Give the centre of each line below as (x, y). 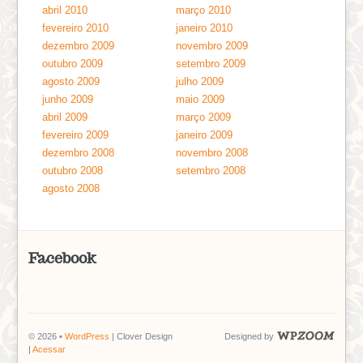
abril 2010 (65, 10)
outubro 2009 (73, 63)
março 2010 (204, 10)
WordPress (87, 336)
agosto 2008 (71, 188)
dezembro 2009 (79, 45)
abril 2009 (65, 117)
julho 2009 (200, 81)
